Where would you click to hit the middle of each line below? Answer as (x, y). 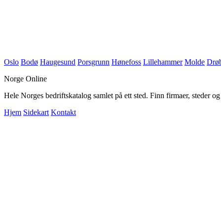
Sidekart (36, 112)
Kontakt (63, 112)
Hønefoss (126, 62)
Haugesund (58, 62)
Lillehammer (163, 62)
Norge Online (25, 78)
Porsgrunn (93, 62)
